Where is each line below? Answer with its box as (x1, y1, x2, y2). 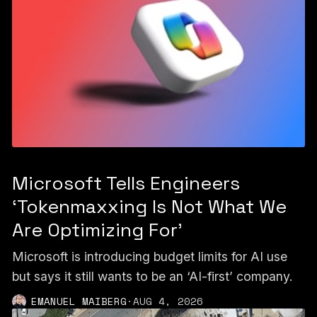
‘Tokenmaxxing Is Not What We (11, 195, 287, 219)
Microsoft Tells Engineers (11, 171, 240, 196)
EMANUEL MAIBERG (30, 293, 127, 309)
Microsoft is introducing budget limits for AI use (11, 248, 287, 264)
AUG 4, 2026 (132, 293, 203, 309)
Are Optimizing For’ (11, 218, 183, 243)
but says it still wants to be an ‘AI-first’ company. (11, 268, 293, 284)
